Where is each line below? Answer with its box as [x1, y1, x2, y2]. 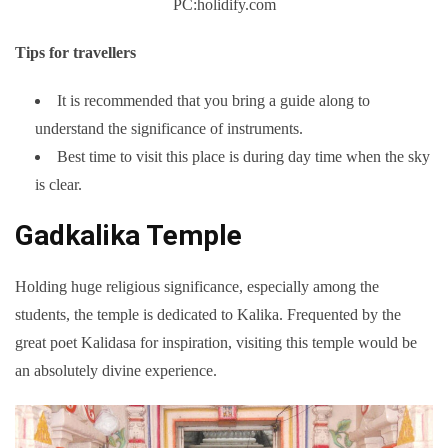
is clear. [35, 176, 82, 194]
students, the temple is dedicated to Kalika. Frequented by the [15, 306, 401, 324]
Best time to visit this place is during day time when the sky [57, 148, 430, 166]
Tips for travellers [15, 44, 136, 62]
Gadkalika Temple [15, 219, 242, 253]
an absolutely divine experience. [15, 362, 217, 380]
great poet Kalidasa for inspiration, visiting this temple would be [15, 334, 417, 352]
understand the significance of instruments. [35, 120, 303, 138]
